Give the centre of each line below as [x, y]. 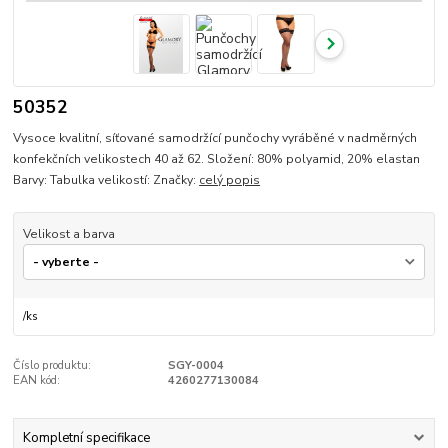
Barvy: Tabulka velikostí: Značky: [106, 179]
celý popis [230, 179]
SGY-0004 [195, 365]
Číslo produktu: [52, 365]
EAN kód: [37, 380]
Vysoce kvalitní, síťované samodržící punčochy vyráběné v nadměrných [215, 137]
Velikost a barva [68, 233]
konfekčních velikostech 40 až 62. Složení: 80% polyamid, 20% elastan [217, 158]
